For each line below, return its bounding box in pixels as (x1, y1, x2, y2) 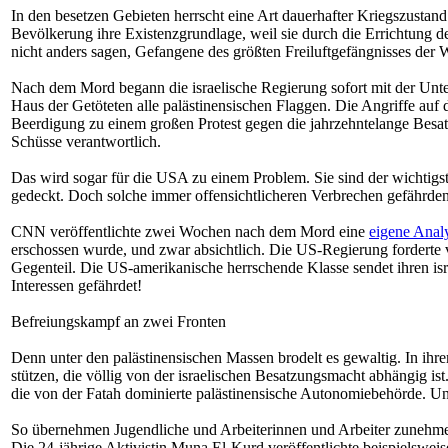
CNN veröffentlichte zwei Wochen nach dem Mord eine (11, 223, 369, 240)
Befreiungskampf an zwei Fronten (11, 313, 226, 330)
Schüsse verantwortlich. (11, 133, 161, 150)
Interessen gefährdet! (11, 277, 142, 294)
